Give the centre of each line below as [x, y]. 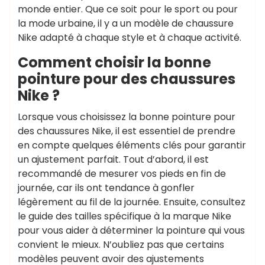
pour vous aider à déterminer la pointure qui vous [131, 230]
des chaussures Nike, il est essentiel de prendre [127, 131]
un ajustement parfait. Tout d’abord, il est [113, 159]
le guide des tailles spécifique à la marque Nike [125, 216]
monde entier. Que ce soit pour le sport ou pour [128, 9]
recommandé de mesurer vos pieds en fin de [122, 174]
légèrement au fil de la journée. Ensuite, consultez [132, 202]
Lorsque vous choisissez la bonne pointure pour [127, 117]
